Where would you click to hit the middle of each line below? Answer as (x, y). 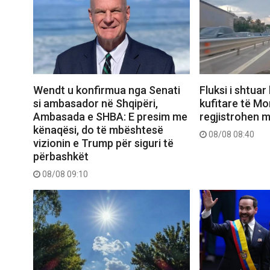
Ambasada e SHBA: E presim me (110, 116)
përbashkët (61, 156)
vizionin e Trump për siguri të (103, 143)
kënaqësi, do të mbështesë (98, 130)
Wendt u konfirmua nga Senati (107, 90)
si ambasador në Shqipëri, (96, 103)
